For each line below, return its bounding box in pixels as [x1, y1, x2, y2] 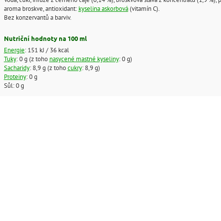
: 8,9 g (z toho [29, 63, 68, 72]
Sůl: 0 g [3, 80, 24, 90]
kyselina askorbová [78, 4, 128, 13]
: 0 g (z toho [16, 54, 49, 63]
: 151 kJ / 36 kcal [24, 45, 69, 54]
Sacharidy [3, 63, 30, 72]
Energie [3, 45, 25, 54]
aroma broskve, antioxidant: [3, 4, 78, 13]
